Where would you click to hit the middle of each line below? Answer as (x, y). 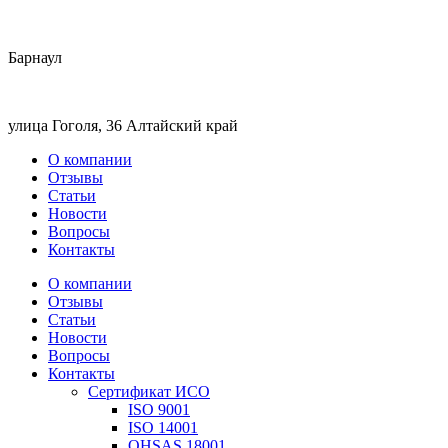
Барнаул (35, 57)
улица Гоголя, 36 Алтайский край (123, 125)
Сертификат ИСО (149, 391)
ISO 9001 (159, 409)
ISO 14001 (163, 427)
